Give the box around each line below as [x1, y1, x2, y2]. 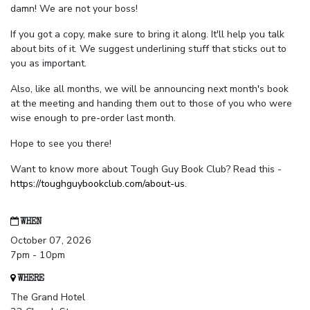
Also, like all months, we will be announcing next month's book [10, 82, 289, 96]
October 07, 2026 [10, 234, 91, 248]
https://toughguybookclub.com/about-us [10, 177, 185, 191]
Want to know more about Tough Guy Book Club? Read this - [10, 163, 282, 176]
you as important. [10, 57, 86, 71]
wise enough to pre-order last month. [10, 111, 176, 125]
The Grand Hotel [10, 291, 85, 304]
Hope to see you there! [10, 137, 111, 151]
